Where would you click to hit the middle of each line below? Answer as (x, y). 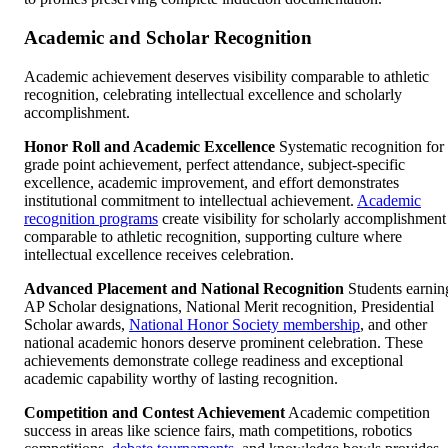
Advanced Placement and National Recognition (184, 288)
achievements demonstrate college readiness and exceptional (213, 360)
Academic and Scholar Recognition (168, 38)
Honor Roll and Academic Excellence (149, 146)
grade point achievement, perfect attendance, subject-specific (214, 164)
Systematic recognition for (359, 146)
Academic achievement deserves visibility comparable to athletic (226, 76)
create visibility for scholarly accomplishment (302, 218)
